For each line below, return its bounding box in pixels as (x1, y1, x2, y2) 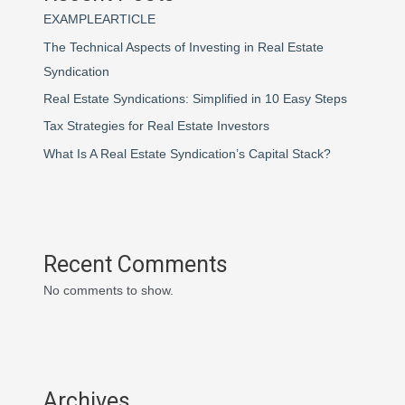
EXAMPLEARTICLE (43, 13, 156, 27)
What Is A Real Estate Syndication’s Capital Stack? (43, 146, 332, 161)
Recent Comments (43, 250, 229, 278)
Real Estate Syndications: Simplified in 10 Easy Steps (43, 92, 348, 107)
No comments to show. (43, 283, 174, 297)
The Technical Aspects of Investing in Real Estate (43, 40, 325, 54)
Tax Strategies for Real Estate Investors (43, 119, 270, 134)
